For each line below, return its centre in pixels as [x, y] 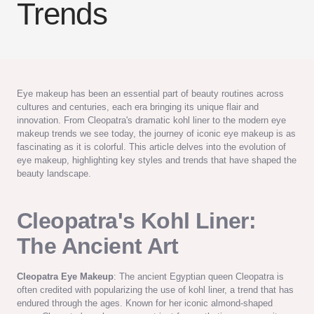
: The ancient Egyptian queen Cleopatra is [199, 276]
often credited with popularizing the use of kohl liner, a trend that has [155, 289]
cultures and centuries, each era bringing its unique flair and [138, 107]
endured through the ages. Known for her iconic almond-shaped [145, 303]
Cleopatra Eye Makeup [65, 276]
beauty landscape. [54, 173]
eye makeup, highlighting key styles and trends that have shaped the [157, 160]
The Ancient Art [97, 246]
